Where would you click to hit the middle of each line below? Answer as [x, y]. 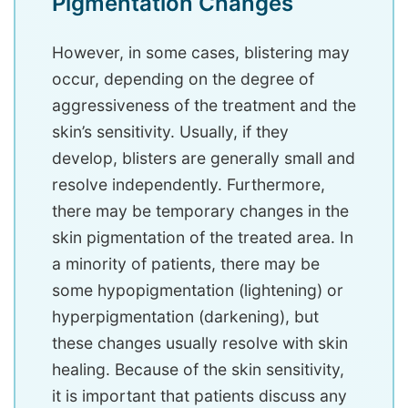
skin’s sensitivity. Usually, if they [170, 132]
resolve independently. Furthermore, [189, 185]
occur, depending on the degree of [183, 79]
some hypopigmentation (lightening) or [198, 291]
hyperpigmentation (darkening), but [185, 317]
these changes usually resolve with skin [200, 343]
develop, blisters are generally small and [204, 158]
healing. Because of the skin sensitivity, [198, 370]
